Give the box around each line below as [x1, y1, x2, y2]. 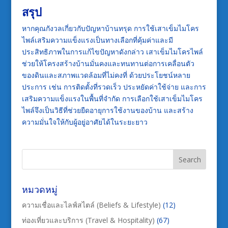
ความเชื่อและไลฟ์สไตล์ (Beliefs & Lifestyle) [21, 200, 161, 210]
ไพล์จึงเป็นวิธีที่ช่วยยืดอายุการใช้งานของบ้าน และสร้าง [21, 105, 193, 116]
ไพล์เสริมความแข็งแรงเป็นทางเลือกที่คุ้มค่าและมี [21, 35, 173, 45]
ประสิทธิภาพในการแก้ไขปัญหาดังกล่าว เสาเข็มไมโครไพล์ [21, 47, 203, 57]
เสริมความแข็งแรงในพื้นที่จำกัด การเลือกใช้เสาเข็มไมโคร [21, 94, 203, 104]
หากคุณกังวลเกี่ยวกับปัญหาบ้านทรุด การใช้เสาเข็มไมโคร [21, 23, 199, 34]
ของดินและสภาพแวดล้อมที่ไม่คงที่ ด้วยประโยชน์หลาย [21, 70, 190, 80]
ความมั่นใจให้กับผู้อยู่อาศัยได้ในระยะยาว [21, 117, 148, 127]
